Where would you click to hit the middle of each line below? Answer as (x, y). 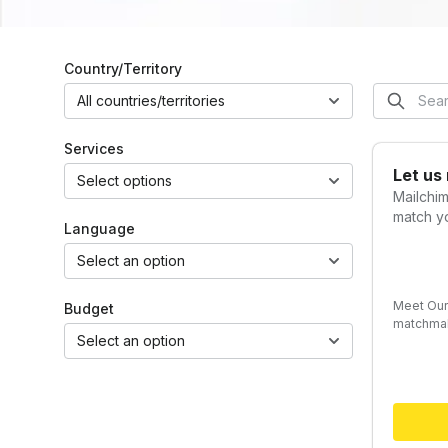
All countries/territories (151, 100)
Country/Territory (123, 68)
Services (94, 148)
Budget (89, 308)
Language (99, 228)
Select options (124, 180)
